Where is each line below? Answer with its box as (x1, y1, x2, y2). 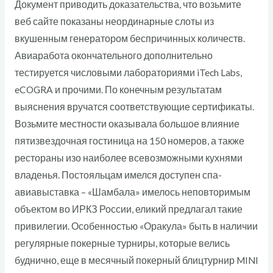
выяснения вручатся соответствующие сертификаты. (14, 101, 254, 112)
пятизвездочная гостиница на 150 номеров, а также (14, 135, 244, 146)
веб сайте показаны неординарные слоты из (14, 15, 214, 27)
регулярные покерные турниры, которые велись (14, 237, 230, 249)
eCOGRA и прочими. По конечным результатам (14, 83, 222, 95)
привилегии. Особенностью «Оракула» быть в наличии (14, 220, 258, 232)
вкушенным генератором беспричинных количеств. (14, 32, 245, 44)
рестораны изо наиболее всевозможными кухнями (14, 152, 243, 163)
